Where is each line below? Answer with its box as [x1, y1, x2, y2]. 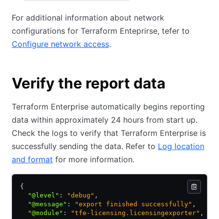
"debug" [63, 192, 94, 199]
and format [12, 154, 53, 164]
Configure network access [12, 39, 109, 49]
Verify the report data [12, 74, 165, 92]
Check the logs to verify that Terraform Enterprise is [12, 128, 206, 138]
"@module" [20, 209, 63, 217]
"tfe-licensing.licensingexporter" [67, 209, 200, 217]
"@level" [20, 192, 59, 199]
